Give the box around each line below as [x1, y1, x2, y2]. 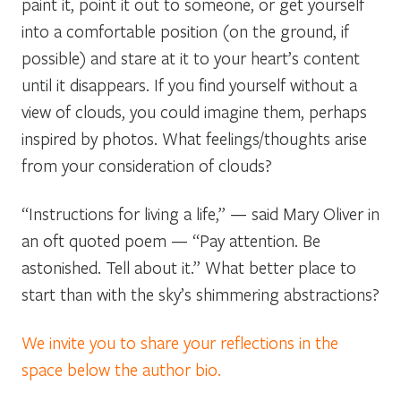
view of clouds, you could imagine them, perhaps [21, 99, 367, 123]
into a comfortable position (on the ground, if [21, 19, 349, 42]
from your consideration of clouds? [21, 153, 272, 176]
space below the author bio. [21, 357, 221, 380]
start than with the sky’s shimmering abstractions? [21, 282, 380, 305]
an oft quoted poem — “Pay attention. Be [21, 228, 320, 252]
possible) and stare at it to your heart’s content [21, 46, 360, 69]
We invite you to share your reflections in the [21, 330, 338, 354]
